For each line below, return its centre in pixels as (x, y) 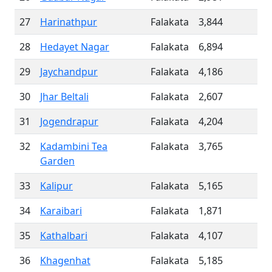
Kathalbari (64, 236)
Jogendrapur (69, 121)
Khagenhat (65, 260)
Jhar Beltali (64, 97)
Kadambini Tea (74, 146)
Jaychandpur (69, 72)
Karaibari (61, 211)
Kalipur (56, 186)
